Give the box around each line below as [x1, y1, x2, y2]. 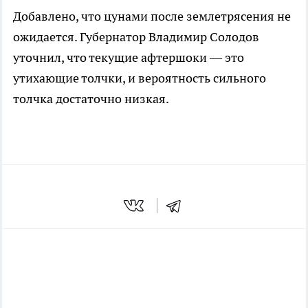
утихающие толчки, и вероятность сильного [13, 69, 266, 86]
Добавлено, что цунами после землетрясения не [13, 8, 291, 24]
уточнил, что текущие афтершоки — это [13, 49, 244, 65]
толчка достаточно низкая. [13, 90, 169, 107]
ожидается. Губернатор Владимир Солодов [13, 28, 259, 45]
